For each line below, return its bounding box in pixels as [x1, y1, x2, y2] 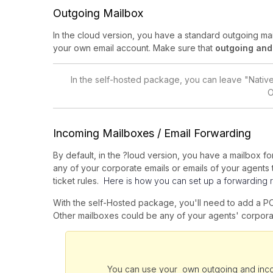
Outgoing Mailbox [53, 7, 143, 20]
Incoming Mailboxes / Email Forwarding [53, 127, 251, 140]
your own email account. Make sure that [53, 43, 215, 54]
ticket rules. [53, 175, 104, 186]
